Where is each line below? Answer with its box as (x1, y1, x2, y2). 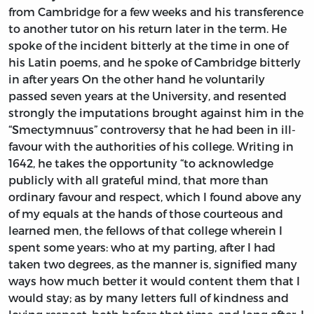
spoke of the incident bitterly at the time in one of (8, 39, 288, 53)
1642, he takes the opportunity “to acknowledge (8, 156, 273, 170)
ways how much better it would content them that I (8, 274, 300, 288)
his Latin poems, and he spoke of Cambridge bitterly (8, 55, 301, 69)
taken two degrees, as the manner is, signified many (8, 257, 297, 271)
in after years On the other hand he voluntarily (8, 72, 265, 86)
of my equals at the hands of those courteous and (8, 207, 283, 221)
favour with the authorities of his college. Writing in (8, 139, 294, 153)
